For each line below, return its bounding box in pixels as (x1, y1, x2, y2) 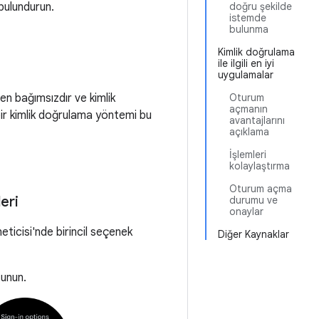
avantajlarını (229, 114, 285, 127)
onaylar (229, 205, 263, 218)
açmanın (229, 103, 268, 115)
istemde (229, 11, 266, 24)
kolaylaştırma (229, 159, 290, 172)
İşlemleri (229, 148, 266, 161)
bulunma (229, 23, 268, 36)
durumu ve (229, 194, 278, 206)
